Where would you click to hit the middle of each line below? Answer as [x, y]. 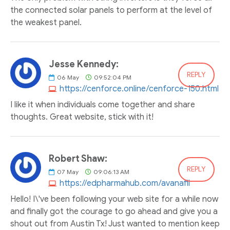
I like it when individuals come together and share [103, 105]
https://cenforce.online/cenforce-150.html [139, 89]
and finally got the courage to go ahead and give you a [114, 212]
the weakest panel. [46, 23]
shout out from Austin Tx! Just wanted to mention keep [115, 224]
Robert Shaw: [78, 159]
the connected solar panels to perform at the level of [111, 10]
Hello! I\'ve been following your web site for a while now [114, 199]
